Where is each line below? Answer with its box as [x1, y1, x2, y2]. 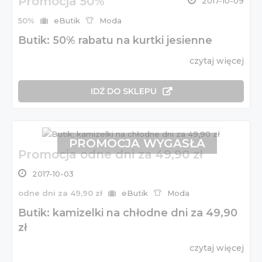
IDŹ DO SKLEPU [90, 85, 157, 96]
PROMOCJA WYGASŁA [68, 136, 205, 150]
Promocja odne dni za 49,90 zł [18, 147, 203, 161]
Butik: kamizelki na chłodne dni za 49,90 [18, 206, 237, 219]
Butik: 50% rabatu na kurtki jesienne [18, 33, 212, 47]
